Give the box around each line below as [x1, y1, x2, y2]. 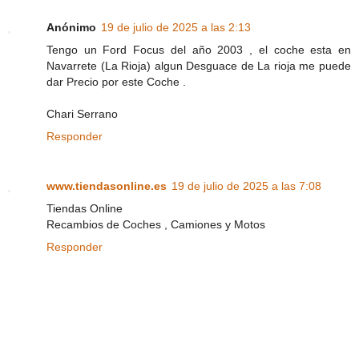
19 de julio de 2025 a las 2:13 [101, 21, 251, 34]
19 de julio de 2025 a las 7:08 [171, 179, 321, 193]
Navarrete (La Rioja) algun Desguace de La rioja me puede [46, 59, 351, 73]
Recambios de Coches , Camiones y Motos [46, 218, 265, 232]
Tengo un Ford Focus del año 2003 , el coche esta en [46, 43, 351, 57]
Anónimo [46, 21, 96, 34]
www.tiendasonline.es [46, 179, 167, 193]
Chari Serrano [46, 107, 118, 121]
